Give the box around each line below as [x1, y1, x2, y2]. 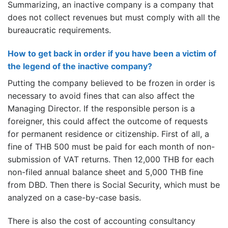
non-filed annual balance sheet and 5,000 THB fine [8, 167, 203, 178]
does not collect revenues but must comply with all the [8, 12, 220, 23]
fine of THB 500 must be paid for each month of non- [8, 141, 215, 152]
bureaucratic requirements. [8, 25, 111, 36]
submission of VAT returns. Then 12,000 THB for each [8, 154, 214, 165]
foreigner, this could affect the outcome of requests [8, 116, 208, 127]
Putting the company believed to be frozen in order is [8, 78, 215, 89]
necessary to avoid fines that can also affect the [8, 91, 194, 101]
